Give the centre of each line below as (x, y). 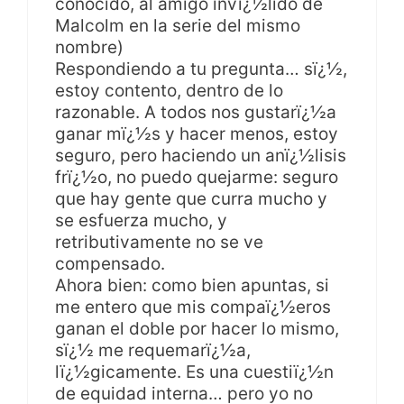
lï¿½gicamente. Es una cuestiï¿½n (194, 372)
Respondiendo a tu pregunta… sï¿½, (201, 69)
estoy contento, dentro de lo (169, 90)
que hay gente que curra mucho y (191, 198)
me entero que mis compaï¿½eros (193, 307)
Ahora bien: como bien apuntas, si (192, 285)
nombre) (89, 47)
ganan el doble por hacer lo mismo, (197, 328)
